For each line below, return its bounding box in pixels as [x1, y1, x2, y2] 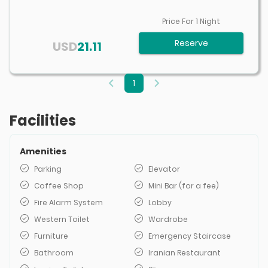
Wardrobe [148, 214, 188, 224]
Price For [162, 16, 194, 26]
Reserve [174, 37, 208, 49]
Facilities [10, 111, 76, 130]
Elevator [148, 164, 180, 174]
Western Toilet [34, 214, 90, 224]
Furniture [34, 231, 68, 241]
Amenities [20, 145, 66, 157]
